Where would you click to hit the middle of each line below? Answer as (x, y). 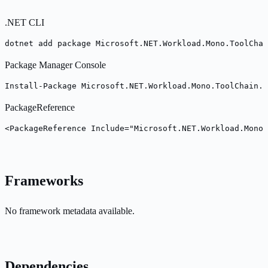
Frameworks (44, 180)
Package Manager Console (55, 65)
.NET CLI (25, 22)
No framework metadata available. (70, 211)
